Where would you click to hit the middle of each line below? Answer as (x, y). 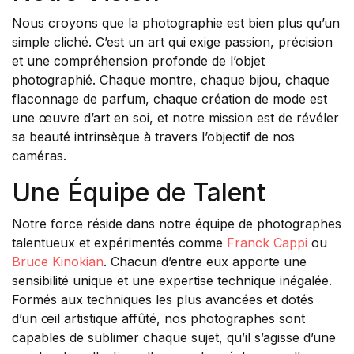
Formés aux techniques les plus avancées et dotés (163, 299)
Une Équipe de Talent (139, 192)
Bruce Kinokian (58, 262)
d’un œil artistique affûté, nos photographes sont (158, 318)
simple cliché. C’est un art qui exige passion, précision (172, 42)
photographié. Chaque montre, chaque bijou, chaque (171, 80)
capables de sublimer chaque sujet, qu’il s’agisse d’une (174, 337)
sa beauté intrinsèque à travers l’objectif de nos (153, 137)
